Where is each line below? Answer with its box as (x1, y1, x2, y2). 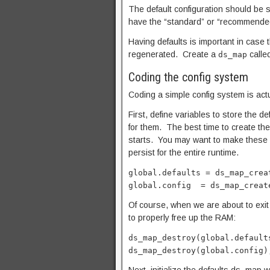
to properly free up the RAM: (128, 213, 236, 222)
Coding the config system (128, 70, 248, 84)
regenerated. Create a (128, 49, 218, 59)
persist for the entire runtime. (128, 148, 239, 157)
